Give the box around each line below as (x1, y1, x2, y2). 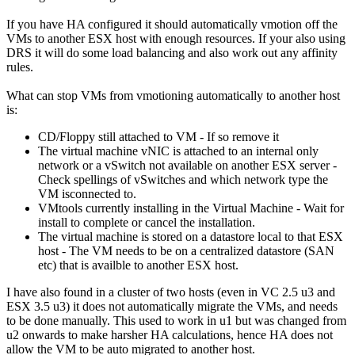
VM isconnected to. (38, 186, 136, 200)
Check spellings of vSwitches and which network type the (38, 172, 328, 186)
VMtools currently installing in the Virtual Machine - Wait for (38, 200, 344, 215)
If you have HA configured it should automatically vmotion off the (6, 17, 338, 31)
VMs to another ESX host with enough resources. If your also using (6, 31, 345, 45)
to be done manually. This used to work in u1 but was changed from (6, 313, 346, 327)
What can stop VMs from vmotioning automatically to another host (6, 88, 340, 102)
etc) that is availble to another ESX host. (38, 258, 239, 272)
